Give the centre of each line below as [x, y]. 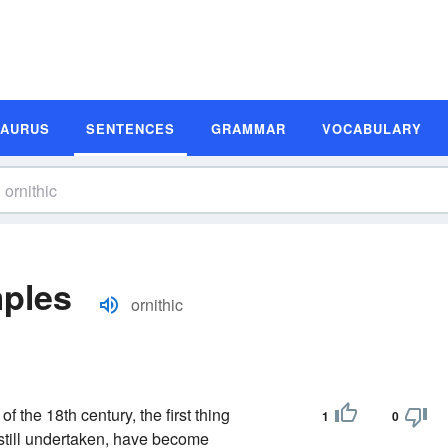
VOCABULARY [372, 128]
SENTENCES [130, 128]
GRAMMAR [248, 128]
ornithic [157, 304]
